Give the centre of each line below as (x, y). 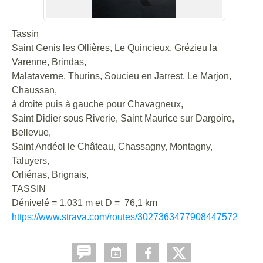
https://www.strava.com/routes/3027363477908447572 (125, 217)
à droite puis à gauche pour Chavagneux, (97, 104)
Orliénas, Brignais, (50, 174)
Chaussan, (34, 90)
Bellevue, (31, 132)
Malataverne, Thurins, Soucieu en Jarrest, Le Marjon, (122, 76)
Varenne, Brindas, (49, 62)
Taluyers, (31, 160)
